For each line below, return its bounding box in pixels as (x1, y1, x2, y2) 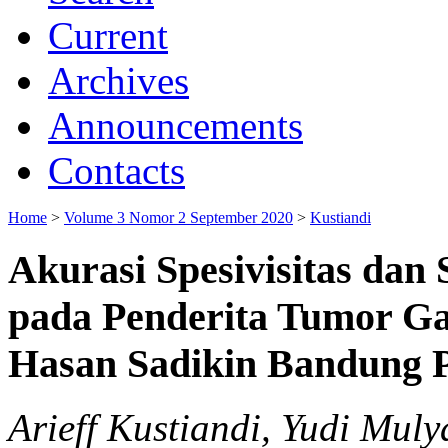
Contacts (48, 148, 185, 192)
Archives (48, 58, 189, 102)
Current (48, 13, 168, 57)
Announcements (48, 103, 303, 147)
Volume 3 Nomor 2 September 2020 (64, 208, 293, 226)
